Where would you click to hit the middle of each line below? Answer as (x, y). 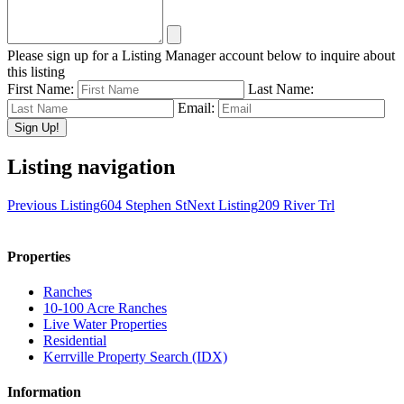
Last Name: (281, 88)
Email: (196, 107)
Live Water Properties (105, 325)
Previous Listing (54, 205)
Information (44, 392)
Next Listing (222, 205)
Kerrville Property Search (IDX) (135, 357)
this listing (36, 71)
